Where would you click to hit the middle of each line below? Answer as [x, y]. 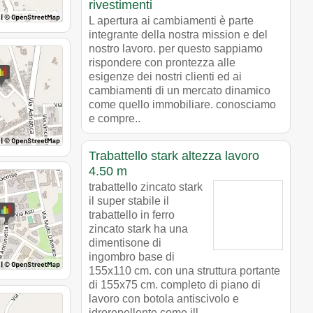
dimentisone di [125, 242]
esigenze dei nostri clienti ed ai [165, 76]
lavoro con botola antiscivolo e [164, 298]
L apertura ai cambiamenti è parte [171, 20]
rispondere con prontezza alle [162, 62]
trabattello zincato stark [146, 187]
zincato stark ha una [138, 228]
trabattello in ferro [132, 214]
